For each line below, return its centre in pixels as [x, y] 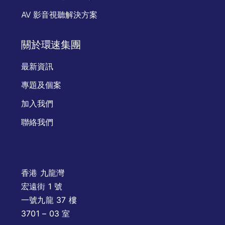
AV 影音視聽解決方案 [59, 15]
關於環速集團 [51, 44]
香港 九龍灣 [43, 173]
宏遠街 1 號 [42, 186]
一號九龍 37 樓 [49, 200]
